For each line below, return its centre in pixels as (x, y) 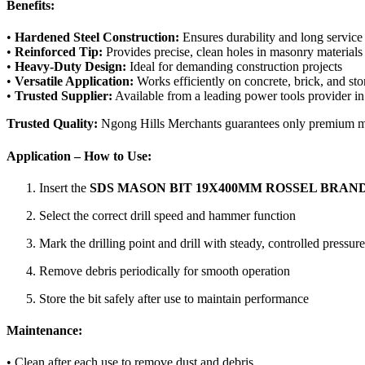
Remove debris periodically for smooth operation (165, 270)
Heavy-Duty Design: (70, 67)
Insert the (64, 187)
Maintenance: (44, 331)
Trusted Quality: (52, 124)
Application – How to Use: (79, 156)
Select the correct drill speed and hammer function (167, 215)
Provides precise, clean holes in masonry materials (233, 52)
